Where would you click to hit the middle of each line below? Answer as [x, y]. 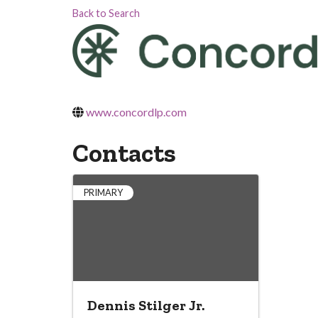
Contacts [124, 153]
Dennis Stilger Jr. [146, 305]
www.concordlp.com [136, 111]
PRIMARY [103, 192]
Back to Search [106, 13]
